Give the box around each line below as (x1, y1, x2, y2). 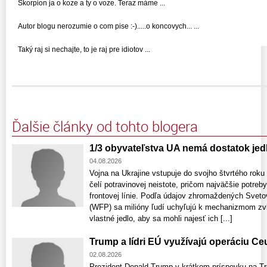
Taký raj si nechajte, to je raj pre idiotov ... (18, 45, 150, 54)
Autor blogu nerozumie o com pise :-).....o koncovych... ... (18, 21, 199, 30)
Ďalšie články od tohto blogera (12, 116, 198, 136)
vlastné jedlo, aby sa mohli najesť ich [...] (89, 213, 232, 223)
